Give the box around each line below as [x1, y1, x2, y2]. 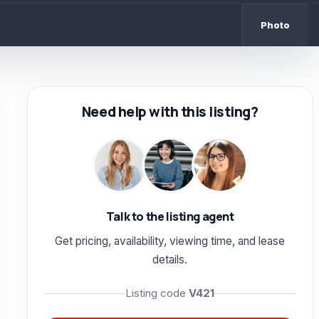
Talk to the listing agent [105, 209, 234, 225]
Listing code [125, 286, 189, 300]
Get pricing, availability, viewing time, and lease [55, 234, 286, 249]
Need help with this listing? [81, 103, 258, 122]
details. [152, 253, 188, 267]
